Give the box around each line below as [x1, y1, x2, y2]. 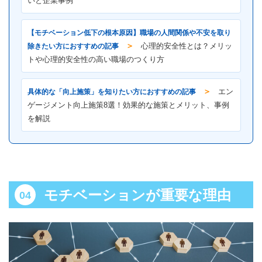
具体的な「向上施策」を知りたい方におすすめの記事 [27, 88, 196, 96]
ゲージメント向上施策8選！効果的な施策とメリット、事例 [27, 101, 229, 110]
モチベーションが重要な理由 [44, 187, 231, 204]
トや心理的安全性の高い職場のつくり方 [27, 56, 164, 64]
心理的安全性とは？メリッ [141, 42, 232, 51]
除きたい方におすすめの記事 [27, 42, 119, 51]
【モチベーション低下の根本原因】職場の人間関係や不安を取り [27, 29, 231, 37]
